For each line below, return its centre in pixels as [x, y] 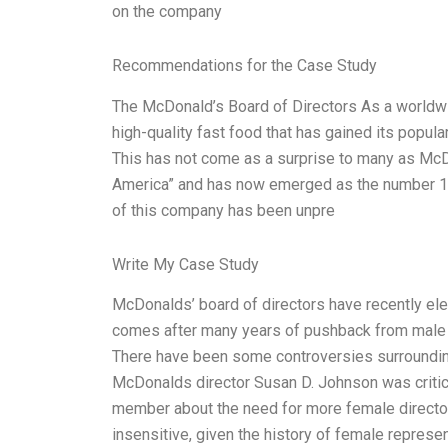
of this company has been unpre [223, 210]
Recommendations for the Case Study [244, 65]
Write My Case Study [185, 264]
